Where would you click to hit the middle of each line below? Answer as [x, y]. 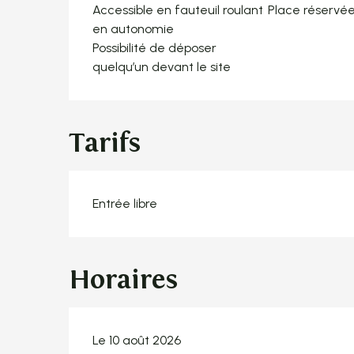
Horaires [124, 279]
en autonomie [134, 28]
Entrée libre [125, 203]
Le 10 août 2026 [137, 340]
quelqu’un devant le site [162, 66]
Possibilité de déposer [155, 47]
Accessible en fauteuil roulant [178, 9]
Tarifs [105, 143]
